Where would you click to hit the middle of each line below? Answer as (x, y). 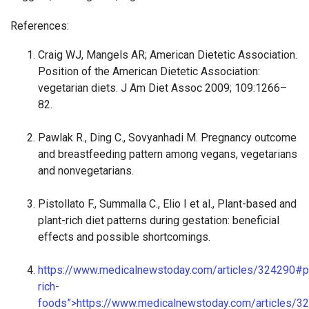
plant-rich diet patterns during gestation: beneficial (159, 221)
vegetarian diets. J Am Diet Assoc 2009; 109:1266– (162, 88)
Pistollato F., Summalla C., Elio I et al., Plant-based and (167, 204)
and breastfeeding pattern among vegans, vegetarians (168, 154)
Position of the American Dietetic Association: (149, 72)
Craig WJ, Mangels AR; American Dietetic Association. (168, 55)
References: (40, 26)
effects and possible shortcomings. (124, 237)
